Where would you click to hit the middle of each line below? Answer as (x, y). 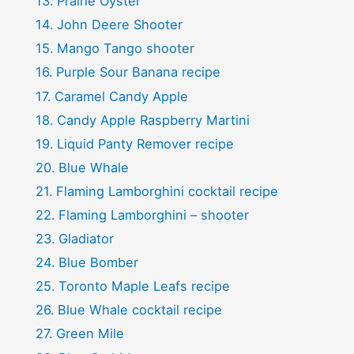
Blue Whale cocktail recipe (139, 310)
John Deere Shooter (119, 25)
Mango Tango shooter (125, 49)
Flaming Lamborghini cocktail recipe (167, 191)
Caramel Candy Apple (121, 96)
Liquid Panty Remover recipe (145, 143)
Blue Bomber (98, 263)
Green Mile (90, 334)
